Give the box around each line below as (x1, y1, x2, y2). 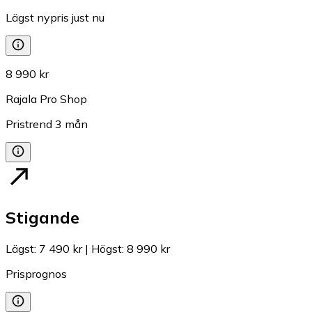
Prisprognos (6, 267, 67, 281)
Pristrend (6, 117, 52, 132)
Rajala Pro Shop (6, 92, 87, 107)
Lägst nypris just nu (6, 10, 104, 25)
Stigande (6, 207, 79, 228)
